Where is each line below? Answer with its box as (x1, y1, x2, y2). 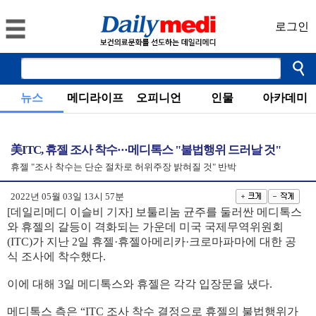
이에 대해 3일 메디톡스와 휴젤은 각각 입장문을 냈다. (7, 278, 275, 290)
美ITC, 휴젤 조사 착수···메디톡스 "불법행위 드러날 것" (11, 143, 281, 157)
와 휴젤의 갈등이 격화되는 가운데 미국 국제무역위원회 (7, 221, 284, 233)
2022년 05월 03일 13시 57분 (11, 191, 124, 202)
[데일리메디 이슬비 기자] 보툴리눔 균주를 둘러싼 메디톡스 (7, 206, 302, 218)
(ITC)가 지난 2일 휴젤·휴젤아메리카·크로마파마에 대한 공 (7, 236, 296, 248)
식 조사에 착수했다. (7, 250, 109, 262)
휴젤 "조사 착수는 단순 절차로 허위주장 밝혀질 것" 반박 (11, 162, 236, 172)
